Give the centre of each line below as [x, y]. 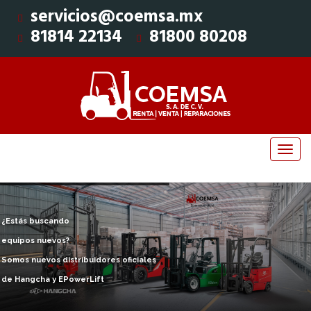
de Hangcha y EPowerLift [53, 279]
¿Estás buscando [36, 221]
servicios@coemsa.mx [117, 17]
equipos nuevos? [36, 240]
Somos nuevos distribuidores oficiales [79, 260]
